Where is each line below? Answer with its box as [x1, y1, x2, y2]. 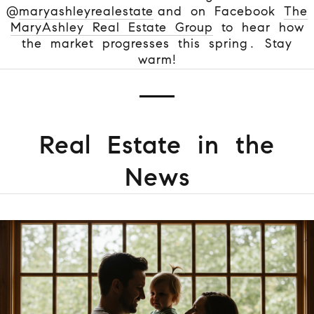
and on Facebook [158, 3, 284, 19]
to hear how [212, 19, 304, 35]
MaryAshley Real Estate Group [10, 19, 213, 35]
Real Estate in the [39, 128, 275, 161]
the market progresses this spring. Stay [22, 35, 292, 51]
